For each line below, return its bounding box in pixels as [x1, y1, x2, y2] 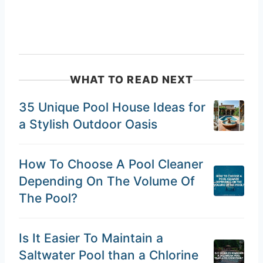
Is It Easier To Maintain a [19, 230, 163, 245]
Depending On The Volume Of [19, 173, 195, 188]
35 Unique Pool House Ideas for [19, 99, 205, 114]
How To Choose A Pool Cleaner [19, 156, 203, 171]
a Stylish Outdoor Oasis [19, 116, 157, 131]
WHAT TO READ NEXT [69, 73, 194, 86]
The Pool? [19, 190, 77, 205]
